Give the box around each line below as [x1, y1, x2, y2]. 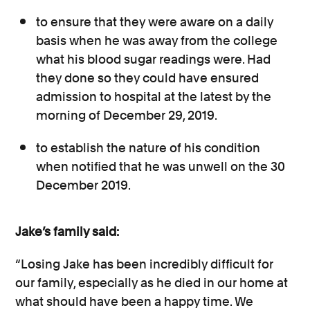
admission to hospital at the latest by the [36, 89, 272, 104]
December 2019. [36, 178, 131, 193]
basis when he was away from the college [36, 33, 278, 48]
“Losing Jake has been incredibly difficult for [15, 257, 274, 272]
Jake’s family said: [15, 224, 122, 239]
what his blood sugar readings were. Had [36, 52, 271, 67]
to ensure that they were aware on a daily [36, 15, 274, 30]
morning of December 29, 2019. [36, 108, 218, 123]
